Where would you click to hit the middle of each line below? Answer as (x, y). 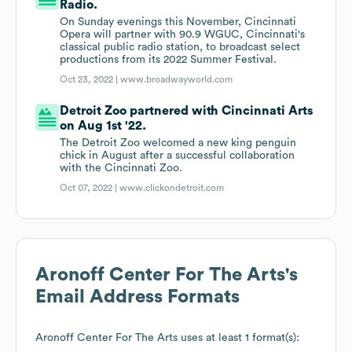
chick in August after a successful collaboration (178, 156)
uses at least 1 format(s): (238, 338)
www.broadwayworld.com (177, 80)
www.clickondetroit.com (172, 188)
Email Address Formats (137, 297)
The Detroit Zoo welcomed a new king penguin (178, 143)
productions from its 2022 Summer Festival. (169, 60)
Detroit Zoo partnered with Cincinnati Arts (187, 111)
